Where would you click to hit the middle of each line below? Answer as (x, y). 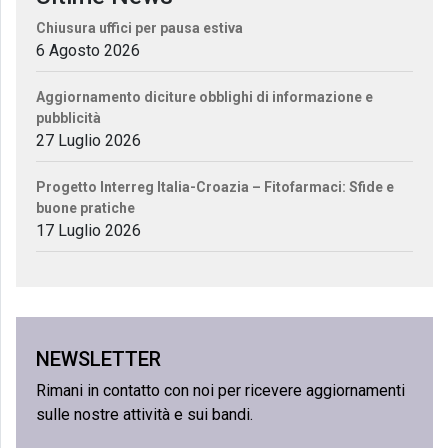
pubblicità (68, 117)
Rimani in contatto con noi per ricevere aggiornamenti (220, 390)
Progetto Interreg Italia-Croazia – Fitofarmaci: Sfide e (215, 186)
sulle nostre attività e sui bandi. (144, 414)
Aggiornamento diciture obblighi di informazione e (204, 96)
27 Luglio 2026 (88, 140)
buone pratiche (85, 207)
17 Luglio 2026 (88, 230)
